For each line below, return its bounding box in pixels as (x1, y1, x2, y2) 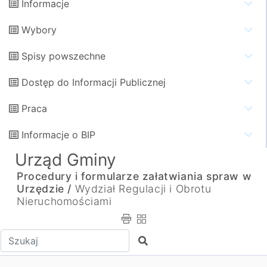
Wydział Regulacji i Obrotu (74, 182, 212, 195)
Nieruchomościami (17, 195, 112, 207)
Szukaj (137, 234, 168, 246)
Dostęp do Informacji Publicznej (21, 76, 166, 88)
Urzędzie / (17, 182, 72, 195)
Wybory (21, 24, 57, 36)
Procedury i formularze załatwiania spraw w (17, 170, 252, 182)
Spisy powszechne (21, 50, 105, 62)
